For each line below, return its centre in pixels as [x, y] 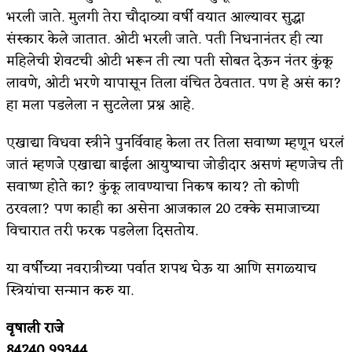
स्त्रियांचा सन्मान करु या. [70, 290]
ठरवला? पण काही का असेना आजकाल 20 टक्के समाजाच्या [163, 209]
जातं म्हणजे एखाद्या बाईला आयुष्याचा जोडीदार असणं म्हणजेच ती [175, 165]
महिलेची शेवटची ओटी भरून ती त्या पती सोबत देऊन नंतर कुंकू [170, 61]
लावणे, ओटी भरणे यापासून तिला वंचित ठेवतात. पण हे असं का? [174, 83]
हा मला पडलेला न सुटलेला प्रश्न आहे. [100, 105]
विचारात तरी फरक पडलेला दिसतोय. [102, 231]
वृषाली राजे [35, 328]
